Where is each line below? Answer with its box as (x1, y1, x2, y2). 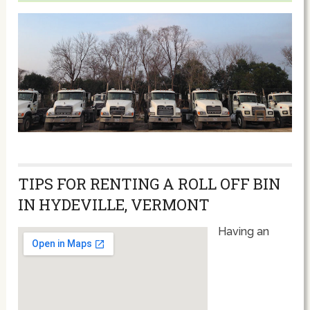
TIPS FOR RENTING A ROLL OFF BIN (18, 173, 281, 194)
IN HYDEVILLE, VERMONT (18, 194, 210, 215)
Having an (218, 224, 270, 238)
